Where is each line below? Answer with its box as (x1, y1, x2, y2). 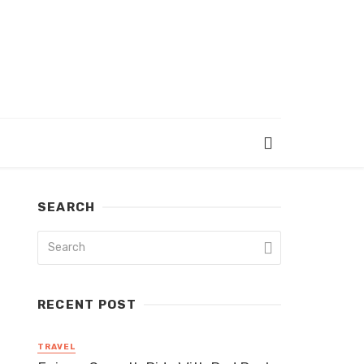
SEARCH (37, 200, 96, 214)
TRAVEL (37, 342, 76, 352)
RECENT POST (37, 297, 137, 312)
